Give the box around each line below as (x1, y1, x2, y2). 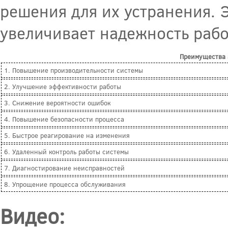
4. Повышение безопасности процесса (4, 115, 124, 124)
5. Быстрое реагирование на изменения (4, 131, 130, 140)
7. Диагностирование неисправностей (4, 163, 125, 173)
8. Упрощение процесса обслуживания (4, 180, 126, 189)
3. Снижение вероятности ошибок (4, 98, 110, 108)
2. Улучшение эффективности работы (4, 82, 121, 92)
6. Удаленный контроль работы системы (4, 147, 129, 157)
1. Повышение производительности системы (4, 66, 143, 75)
